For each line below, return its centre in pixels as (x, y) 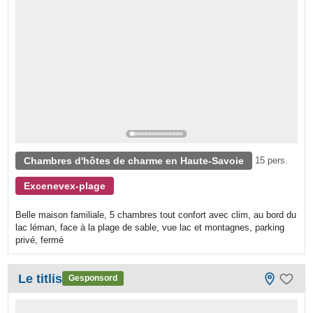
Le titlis (41, 278)
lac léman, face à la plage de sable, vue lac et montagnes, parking (150, 227)
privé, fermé (40, 240)
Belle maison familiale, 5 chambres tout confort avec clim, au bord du (156, 214)
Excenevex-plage (65, 185)
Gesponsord (93, 278)
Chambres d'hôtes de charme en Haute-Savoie (134, 160)
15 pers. (272, 160)
